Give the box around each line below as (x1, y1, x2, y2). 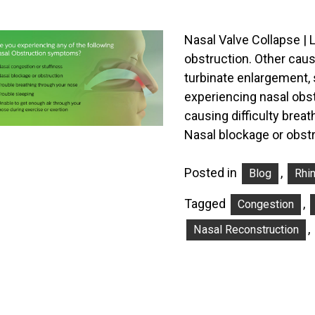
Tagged (184, 195, 229, 211)
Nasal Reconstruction (193, 222, 299, 236)
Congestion (238, 197, 294, 211)
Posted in (184, 165, 240, 180)
